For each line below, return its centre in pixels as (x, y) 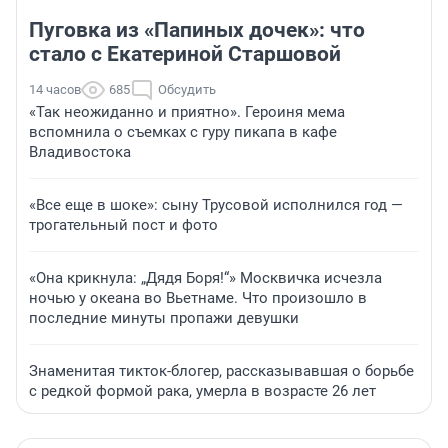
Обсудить (187, 90)
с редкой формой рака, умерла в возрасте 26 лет (202, 391)
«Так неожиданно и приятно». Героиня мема (187, 112)
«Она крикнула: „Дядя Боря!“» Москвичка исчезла (205, 278)
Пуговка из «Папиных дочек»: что (197, 30)
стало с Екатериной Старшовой (185, 54)
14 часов (55, 90)
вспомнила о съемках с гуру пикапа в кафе (183, 132)
